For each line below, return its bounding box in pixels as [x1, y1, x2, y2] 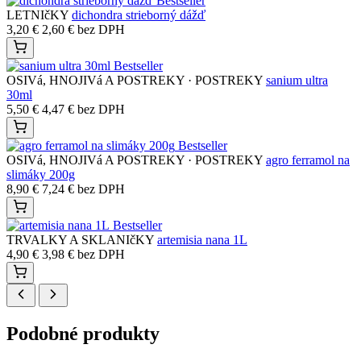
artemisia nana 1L [157, 233, 247, 247]
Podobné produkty [6, 323, 160, 345]
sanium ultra [266, 73, 328, 88]
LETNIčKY [6, 8, 68, 23]
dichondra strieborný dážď [72, 8, 205, 23]
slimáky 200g [6, 168, 75, 182]
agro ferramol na [266, 153, 350, 168]
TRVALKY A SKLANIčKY [6, 233, 154, 247]
